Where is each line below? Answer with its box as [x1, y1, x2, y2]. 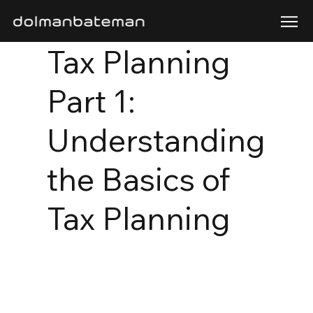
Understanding [46, 120, 265, 159]
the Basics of [46, 159, 230, 198]
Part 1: [46, 81, 136, 120]
